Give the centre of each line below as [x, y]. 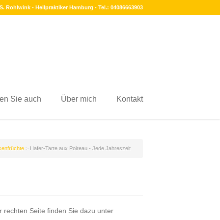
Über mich [79, 99]
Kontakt [130, 99]
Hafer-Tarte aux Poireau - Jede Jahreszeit [80, 148]
